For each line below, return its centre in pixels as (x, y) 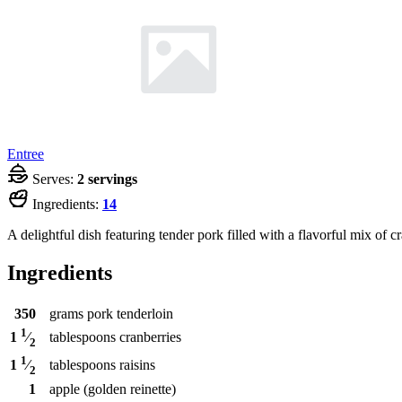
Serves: (53, 179)
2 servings (107, 179)
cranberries (150, 336)
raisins (137, 364)
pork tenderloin (130, 313)
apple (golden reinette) (113, 389)
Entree (26, 153)
